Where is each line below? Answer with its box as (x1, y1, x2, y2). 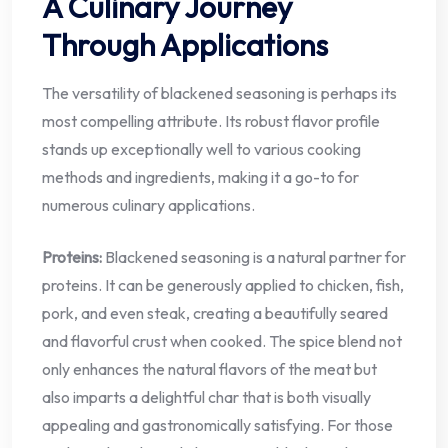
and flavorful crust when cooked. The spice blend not (42, 330, 402, 351)
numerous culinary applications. (42, 194, 255, 215)
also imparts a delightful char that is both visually (42, 386, 371, 407)
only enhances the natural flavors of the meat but (42, 358, 377, 379)
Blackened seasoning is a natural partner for (102, 246, 406, 267)
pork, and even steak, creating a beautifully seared (42, 302, 388, 323)
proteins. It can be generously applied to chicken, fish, (42, 274, 404, 295)
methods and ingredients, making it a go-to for (42, 166, 359, 187)
